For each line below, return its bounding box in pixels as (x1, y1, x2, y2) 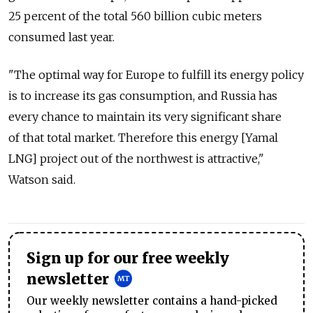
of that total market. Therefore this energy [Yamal (8, 131, 278, 145)
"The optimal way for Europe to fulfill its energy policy (8, 68, 304, 82)
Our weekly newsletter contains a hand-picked (27, 293, 277, 307)
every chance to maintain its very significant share (8, 110, 282, 124)
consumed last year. (8, 30, 115, 44)
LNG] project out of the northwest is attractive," (8, 152, 264, 166)
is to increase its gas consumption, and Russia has (8, 89, 277, 103)
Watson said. (8, 173, 75, 187)
